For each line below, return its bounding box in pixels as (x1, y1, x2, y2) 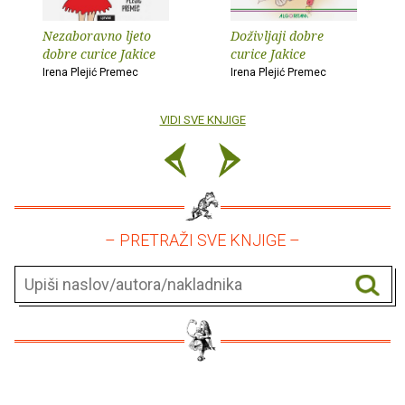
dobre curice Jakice (42, 44, 155, 62)
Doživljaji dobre (231, 26, 324, 44)
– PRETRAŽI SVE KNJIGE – (105, 230, 300, 250)
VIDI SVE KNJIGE (159, 112, 246, 127)
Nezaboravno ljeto (42, 26, 151, 44)
